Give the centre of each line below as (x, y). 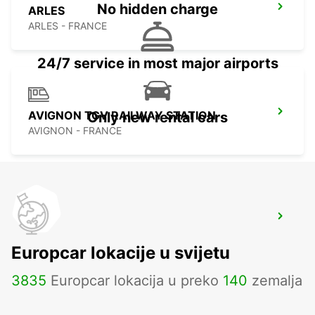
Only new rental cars (157, 118)
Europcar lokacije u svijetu (121, 253)
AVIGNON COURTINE (86, 220)
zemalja (275, 281)
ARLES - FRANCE (67, 26)
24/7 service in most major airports (157, 64)
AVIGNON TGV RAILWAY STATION (122, 116)
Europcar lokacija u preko (135, 281)
